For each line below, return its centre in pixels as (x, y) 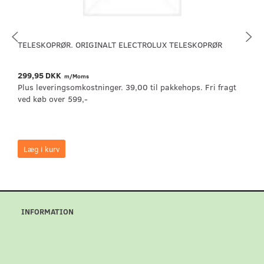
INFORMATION (47, 212)
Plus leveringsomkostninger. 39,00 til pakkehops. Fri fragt (127, 87)
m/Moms (76, 76)
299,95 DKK (40, 75)
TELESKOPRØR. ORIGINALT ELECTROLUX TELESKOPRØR (120, 45)
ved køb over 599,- (53, 99)
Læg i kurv (42, 149)
